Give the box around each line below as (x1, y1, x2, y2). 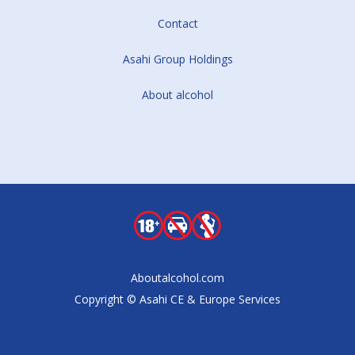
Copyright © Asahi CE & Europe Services (74, 291, 281, 307)
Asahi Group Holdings (122, 51, 233, 67)
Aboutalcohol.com (131, 269, 224, 285)
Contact (157, 15, 198, 31)
